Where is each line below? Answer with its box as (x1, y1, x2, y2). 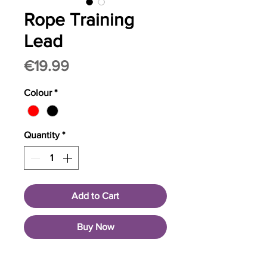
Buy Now (76, 222, 114, 232)
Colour (24, 88, 52, 98)
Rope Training (24, 10, 134, 30)
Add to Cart (72, 191, 119, 201)
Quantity (24, 130, 60, 141)
